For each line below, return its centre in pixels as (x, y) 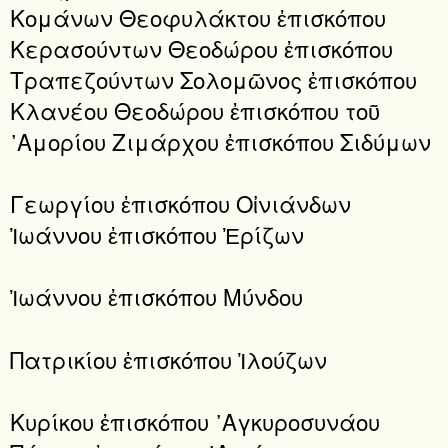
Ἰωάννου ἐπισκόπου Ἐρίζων (157, 234)
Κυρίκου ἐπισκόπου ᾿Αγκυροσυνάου (195, 421)
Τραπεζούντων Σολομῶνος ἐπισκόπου (213, 78)
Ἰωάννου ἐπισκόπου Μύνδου (156, 296)
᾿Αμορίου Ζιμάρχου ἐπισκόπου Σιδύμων (220, 140)
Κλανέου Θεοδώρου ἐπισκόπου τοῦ (195, 109)
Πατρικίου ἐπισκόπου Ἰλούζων (168, 358)
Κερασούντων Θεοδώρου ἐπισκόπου (201, 47)
